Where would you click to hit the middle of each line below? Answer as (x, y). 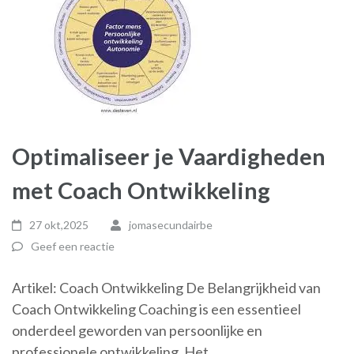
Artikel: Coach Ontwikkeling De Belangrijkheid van (166, 288)
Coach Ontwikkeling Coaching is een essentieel (156, 309)
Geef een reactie (73, 246)
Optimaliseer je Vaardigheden (169, 156)
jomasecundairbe (170, 225)
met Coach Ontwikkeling (141, 190)
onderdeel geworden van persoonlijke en (137, 330)
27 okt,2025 (59, 225)
